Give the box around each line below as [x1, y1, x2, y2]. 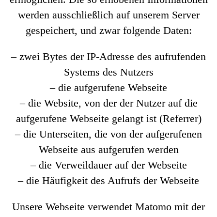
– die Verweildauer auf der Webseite [30, 159, 187, 171]
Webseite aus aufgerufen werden [38, 143, 179, 155]
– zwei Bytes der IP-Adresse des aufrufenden [11, 50, 206, 62]
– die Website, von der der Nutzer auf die [19, 97, 198, 109]
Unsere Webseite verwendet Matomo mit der [12, 201, 205, 213]
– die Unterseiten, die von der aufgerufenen [15, 128, 202, 140]
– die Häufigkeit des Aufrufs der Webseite [18, 174, 199, 186]
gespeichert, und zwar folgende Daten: [25, 24, 192, 36]
